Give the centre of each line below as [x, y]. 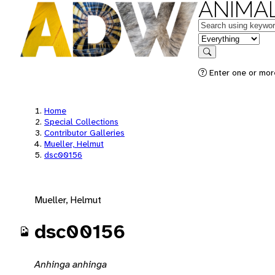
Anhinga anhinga [71, 264]
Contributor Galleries [84, 133]
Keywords [219, 24]
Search [219, 60]
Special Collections [81, 122]
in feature [218, 38]
